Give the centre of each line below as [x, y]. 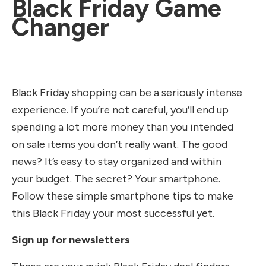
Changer [61, 27]
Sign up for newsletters [71, 240]
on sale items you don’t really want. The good [120, 144]
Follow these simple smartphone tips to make [123, 196]
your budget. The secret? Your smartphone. [116, 178]
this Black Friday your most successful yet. [113, 213]
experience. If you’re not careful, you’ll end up [120, 110]
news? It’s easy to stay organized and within [117, 161]
